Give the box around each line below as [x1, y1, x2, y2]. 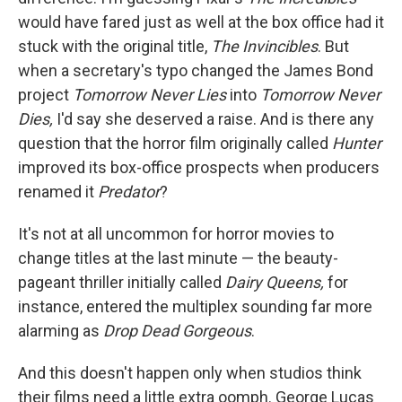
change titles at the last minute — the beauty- [18, 249, 338, 268]
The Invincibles [211, 37, 318, 57]
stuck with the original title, [18, 37, 211, 57]
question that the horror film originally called [18, 134, 332, 153]
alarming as [18, 321, 103, 341]
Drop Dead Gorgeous [103, 321, 251, 341]
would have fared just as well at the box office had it [18, 13, 384, 32]
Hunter [332, 134, 381, 153]
